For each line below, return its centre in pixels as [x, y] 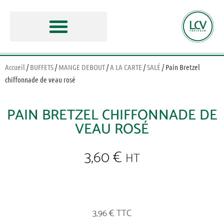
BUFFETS [42, 67]
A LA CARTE [126, 67]
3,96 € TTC [112, 214]
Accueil [15, 67]
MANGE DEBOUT [82, 67]
